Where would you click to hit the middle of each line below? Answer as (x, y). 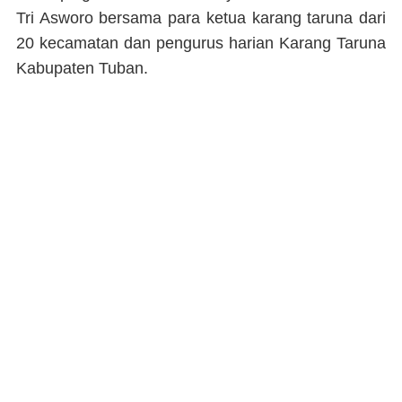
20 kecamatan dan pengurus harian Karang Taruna (201, 43)
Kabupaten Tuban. (82, 68)
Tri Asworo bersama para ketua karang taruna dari (201, 17)
